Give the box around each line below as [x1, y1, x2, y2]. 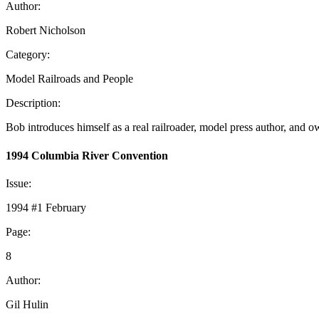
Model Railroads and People [6, 73, 133, 85]
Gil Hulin [6, 298, 48, 310]
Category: [6, 48, 50, 61]
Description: [6, 97, 61, 110]
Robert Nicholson [6, 24, 85, 37]
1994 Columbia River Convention [6, 149, 168, 162]
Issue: [6, 177, 31, 189]
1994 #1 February [6, 201, 86, 214]
